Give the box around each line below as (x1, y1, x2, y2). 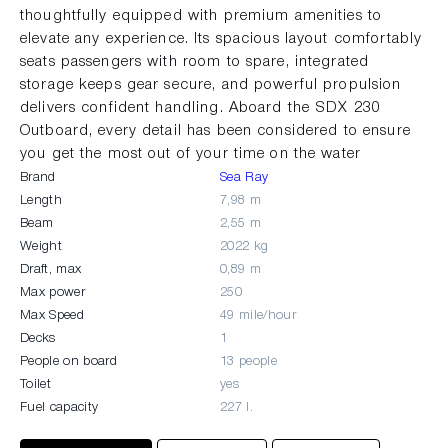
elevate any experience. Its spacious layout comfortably (20, 31, 423, 46)
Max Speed (20, 309, 84, 321)
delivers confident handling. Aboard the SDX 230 (20, 100, 382, 115)
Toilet (20, 378, 51, 390)
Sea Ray (219, 171, 269, 183)
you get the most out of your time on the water (20, 146, 361, 161)
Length (20, 194, 62, 206)
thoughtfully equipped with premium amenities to (20, 8, 383, 23)
